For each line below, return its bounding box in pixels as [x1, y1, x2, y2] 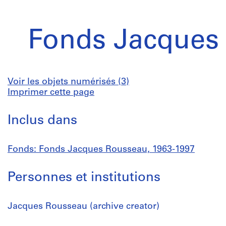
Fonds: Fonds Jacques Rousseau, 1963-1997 [8, 145, 195, 154]
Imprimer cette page [8, 88, 94, 97]
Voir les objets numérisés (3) [8, 77, 129, 87]
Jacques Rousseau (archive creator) [8, 202, 159, 211]
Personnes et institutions [8, 171, 160, 185]
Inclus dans [8, 114, 77, 128]
